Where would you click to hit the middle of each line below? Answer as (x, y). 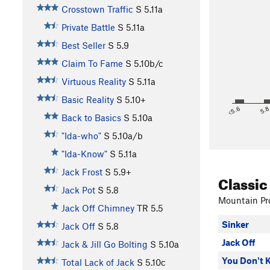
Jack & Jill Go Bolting (104, 244)
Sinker (235, 224)
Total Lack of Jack (98, 262)
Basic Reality (87, 99)
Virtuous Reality (93, 81)
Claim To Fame (92, 63)
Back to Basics (91, 117)
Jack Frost (82, 171)
